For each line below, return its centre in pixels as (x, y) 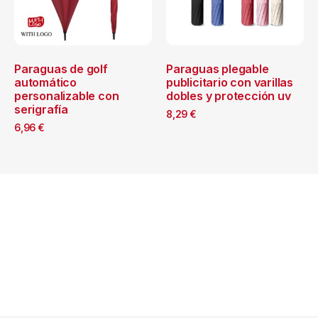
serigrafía (41, 109)
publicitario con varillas (230, 82)
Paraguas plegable (218, 68)
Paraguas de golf (61, 68)
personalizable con (67, 95)
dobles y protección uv (229, 95)
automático (46, 82)
